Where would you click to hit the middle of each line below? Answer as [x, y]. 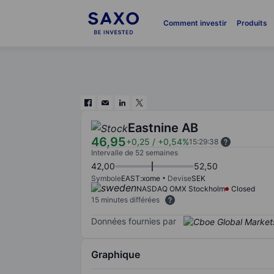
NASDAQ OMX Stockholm [181, 189]
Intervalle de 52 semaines [135, 153]
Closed [243, 189]
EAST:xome [141, 178]
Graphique [116, 254]
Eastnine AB [163, 128]
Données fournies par [134, 221]
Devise [180, 178]
